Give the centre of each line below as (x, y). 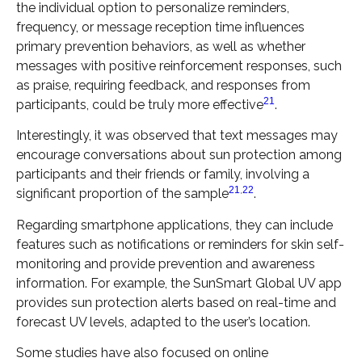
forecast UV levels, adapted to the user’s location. (163, 322)
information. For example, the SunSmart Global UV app (179, 283)
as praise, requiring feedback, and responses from (163, 85)
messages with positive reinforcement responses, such (179, 65)
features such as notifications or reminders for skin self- (180, 244)
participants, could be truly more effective (140, 104)
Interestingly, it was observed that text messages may (177, 136)
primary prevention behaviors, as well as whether (161, 46)
